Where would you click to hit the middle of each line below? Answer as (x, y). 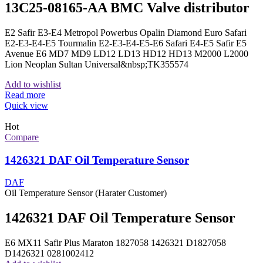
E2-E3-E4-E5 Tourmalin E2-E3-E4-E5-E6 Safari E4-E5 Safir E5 (126, 43)
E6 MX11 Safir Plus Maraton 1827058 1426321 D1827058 (115, 243)
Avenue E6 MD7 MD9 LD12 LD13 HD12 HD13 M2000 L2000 (127, 53)
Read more (25, 95)
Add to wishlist (33, 84)
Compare (22, 137)
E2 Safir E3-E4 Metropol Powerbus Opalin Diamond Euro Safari (126, 32)
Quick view (26, 105)
